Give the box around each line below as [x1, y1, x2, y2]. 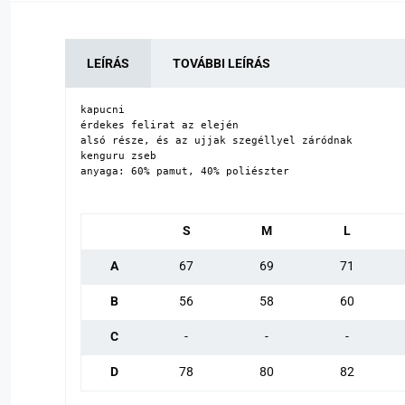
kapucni [80, 102, 125, 116]
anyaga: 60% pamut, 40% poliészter [80, 164, 289, 177]
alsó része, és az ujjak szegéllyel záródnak [80, 133, 353, 146]
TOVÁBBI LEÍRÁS [173, 55, 270, 71]
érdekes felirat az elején [80, 118, 239, 131]
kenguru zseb [80, 148, 156, 162]
